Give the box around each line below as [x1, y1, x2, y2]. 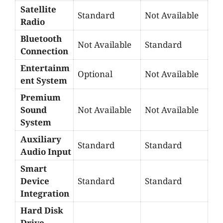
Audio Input [20, 145, 71, 157]
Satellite [20, 3, 56, 15]
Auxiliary [20, 133, 61, 145]
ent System [20, 74, 67, 86]
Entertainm [20, 62, 70, 74]
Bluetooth [20, 32, 62, 44]
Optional [78, 68, 112, 80]
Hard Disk [20, 204, 63, 216]
